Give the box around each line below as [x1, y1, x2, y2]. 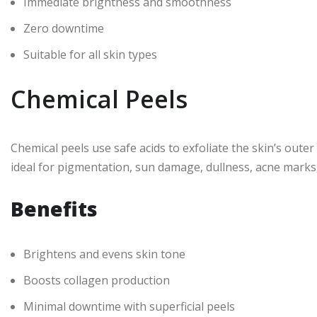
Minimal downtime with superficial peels [23, 299, 235, 314]
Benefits [11, 195, 98, 222]
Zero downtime [23, 21, 104, 36]
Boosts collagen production [23, 272, 170, 288]
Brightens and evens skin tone [23, 246, 185, 262]
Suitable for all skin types [23, 47, 157, 62]
